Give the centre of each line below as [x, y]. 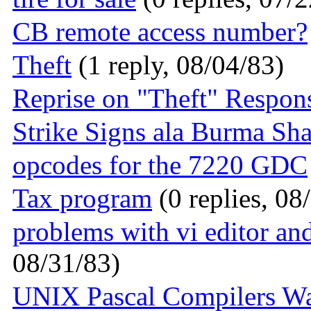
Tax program [82, 199]
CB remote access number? [160, 32]
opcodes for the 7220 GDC [160, 165]
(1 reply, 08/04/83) [178, 65]
